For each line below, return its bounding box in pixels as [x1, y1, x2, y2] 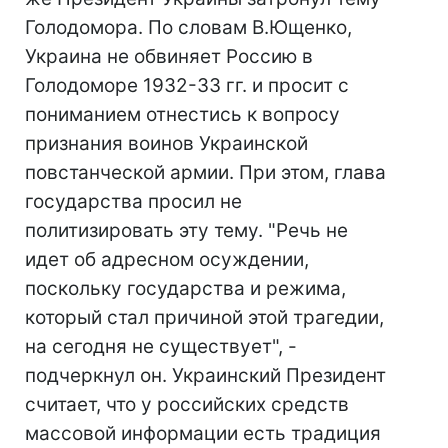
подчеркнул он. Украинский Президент [25, 364, 386, 387]
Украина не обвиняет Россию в [25, 45, 313, 68]
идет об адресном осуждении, [25, 248, 309, 271]
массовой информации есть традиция [25, 422, 381, 445]
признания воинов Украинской [25, 132, 308, 155]
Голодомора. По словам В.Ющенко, [25, 16, 352, 39]
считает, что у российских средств [25, 393, 349, 416]
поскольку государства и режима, [25, 277, 346, 300]
